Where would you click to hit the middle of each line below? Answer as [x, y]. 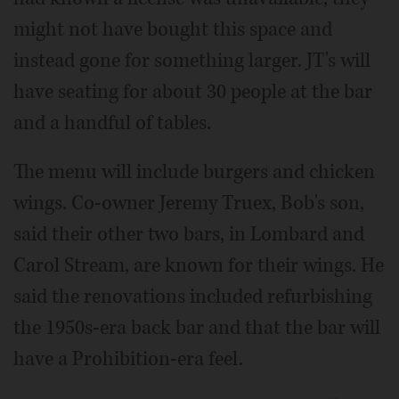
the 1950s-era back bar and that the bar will [197, 328]
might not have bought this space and [173, 29]
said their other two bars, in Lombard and [189, 234]
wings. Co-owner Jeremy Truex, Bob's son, [189, 203]
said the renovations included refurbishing [193, 297]
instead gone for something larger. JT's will [192, 61]
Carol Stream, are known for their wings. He [199, 265]
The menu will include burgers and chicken [194, 172]
